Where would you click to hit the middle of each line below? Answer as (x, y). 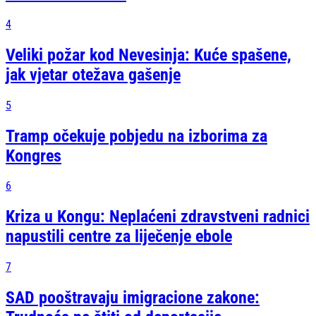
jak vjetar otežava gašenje (93, 74)
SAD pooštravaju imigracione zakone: (133, 298)
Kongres (34, 156)
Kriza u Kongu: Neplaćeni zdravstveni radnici (158, 217)
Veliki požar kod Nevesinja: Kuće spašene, (148, 55)
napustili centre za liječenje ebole (119, 237)
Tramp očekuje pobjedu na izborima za (136, 136)
